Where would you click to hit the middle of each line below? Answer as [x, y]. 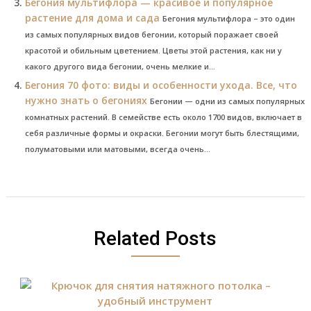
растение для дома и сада [92, 17]
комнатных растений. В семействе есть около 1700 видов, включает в [163, 117]
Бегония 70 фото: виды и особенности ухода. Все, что [161, 85]
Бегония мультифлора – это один [228, 18]
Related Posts [155, 238]
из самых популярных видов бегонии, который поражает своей [151, 34]
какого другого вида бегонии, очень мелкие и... [120, 66]
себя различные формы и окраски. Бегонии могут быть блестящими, [162, 133]
